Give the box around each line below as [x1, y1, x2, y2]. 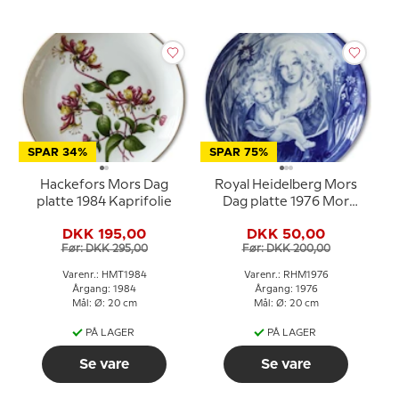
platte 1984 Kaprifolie [37, 196, 172, 209]
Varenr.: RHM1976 [243, 271, 329, 281]
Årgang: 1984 [72, 285, 136, 295]
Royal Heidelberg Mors [215, 179, 357, 192]
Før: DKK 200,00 [241, 243, 330, 254]
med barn [256, 213, 316, 226]
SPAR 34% [28, 147, 87, 159]
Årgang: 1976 [254, 285, 318, 295]
